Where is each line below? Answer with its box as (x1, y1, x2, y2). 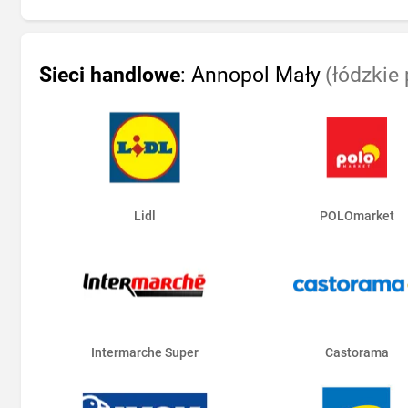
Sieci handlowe (39, 63, 180, 87)
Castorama (324, 345, 389, 361)
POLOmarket (319, 209, 394, 224)
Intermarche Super (91, 345, 199, 361)
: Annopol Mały (180, 63, 321, 87)
